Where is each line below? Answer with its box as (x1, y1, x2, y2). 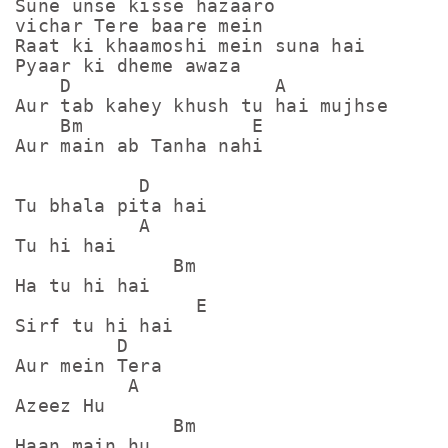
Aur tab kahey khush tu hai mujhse (15, 95, 388, 116)
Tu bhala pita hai (15, 195, 208, 216)
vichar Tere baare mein (15, 15, 264, 36)
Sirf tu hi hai (15, 315, 174, 336)
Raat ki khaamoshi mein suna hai (15, 35, 366, 56)
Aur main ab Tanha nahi (15, 135, 264, 156)
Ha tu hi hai (15, 275, 151, 296)
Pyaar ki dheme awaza (15, 55, 241, 76)
